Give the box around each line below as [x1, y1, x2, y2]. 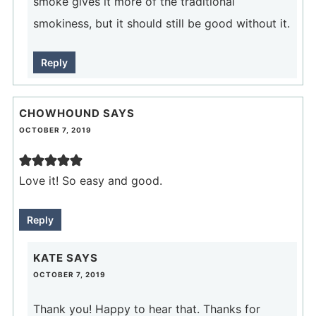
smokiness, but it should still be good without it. [32, 16, 290, 30]
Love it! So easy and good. [18, 173, 162, 188]
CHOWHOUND [18, 106, 100, 120]
